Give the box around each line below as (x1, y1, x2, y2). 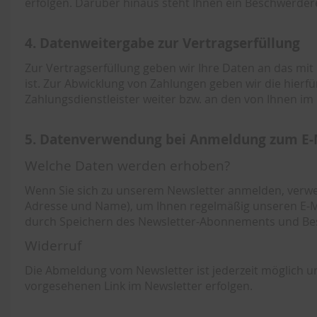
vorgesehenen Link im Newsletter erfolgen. (25, 278, 253, 294)
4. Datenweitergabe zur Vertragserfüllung (25, 33, 300, 52)
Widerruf (25, 236, 81, 255)
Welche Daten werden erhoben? (25, 156, 230, 175)
